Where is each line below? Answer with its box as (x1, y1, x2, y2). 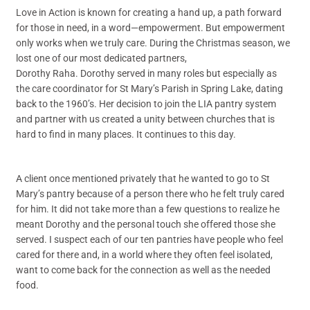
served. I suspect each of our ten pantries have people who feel (16, 234, 284, 245)
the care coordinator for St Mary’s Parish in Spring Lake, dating (16, 83, 284, 94)
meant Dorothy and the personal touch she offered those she (16, 219, 276, 230)
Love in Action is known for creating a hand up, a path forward (16, 7, 282, 18)
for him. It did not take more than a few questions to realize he (16, 203, 280, 215)
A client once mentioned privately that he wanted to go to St (16, 173, 271, 184)
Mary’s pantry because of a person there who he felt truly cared (16, 188, 285, 199)
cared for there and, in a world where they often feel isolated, (16, 249, 273, 260)
